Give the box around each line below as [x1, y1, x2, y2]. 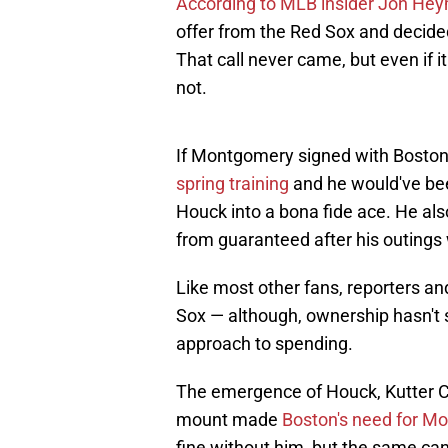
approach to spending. [176, 333, 353, 355]
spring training [176, 173, 293, 195]
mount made [176, 409, 282, 431]
